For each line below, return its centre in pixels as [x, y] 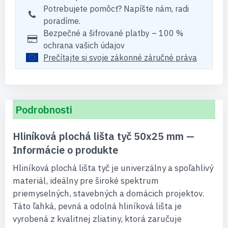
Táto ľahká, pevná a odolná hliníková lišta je [97, 206]
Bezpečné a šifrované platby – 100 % [113, 33]
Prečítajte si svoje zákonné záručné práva [120, 58]
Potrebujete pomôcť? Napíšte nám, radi [116, 9]
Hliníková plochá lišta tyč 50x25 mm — [104, 136]
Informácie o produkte [65, 150]
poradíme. [62, 21]
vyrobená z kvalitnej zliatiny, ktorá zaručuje [97, 219]
